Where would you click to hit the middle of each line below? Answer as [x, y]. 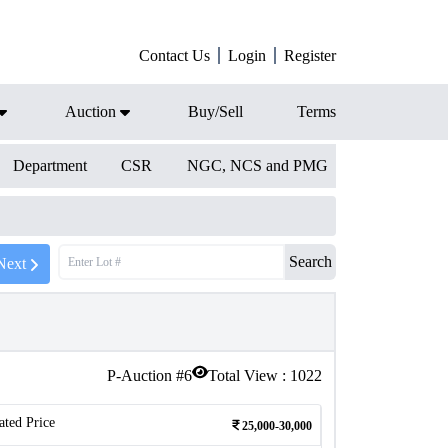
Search [310, 261]
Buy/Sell [215, 111]
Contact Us [174, 55]
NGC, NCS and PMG [257, 165]
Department [49, 165]
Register [310, 55]
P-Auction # [145, 375]
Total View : [249, 375]
